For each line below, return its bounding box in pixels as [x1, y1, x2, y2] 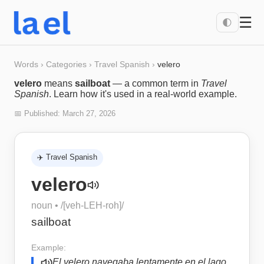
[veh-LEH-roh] [63, 200, 121, 210]
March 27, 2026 [62, 109, 115, 118]
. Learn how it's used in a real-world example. [49, 89, 237, 99]
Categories [46, 60, 87, 69]
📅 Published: [14, 109, 62, 118]
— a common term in [110, 78, 201, 88]
